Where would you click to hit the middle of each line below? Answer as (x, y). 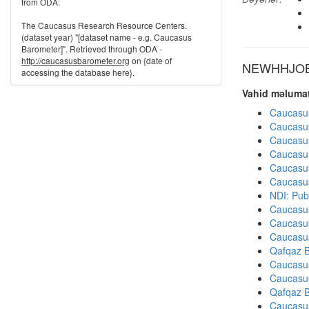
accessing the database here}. (78, 72)
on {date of (151, 60)
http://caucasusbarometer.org (76, 60)
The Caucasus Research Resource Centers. (104, 25)
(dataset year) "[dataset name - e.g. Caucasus (107, 37)
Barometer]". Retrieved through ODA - (92, 49)
